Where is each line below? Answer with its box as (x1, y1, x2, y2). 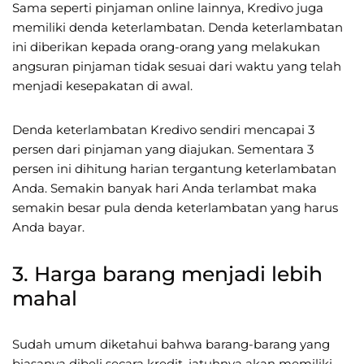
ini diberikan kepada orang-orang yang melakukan (12, 38, 320, 54)
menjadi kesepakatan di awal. (12, 77, 193, 93)
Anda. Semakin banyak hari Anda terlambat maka (12, 180, 317, 196)
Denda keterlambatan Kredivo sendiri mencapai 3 (12, 121, 314, 137)
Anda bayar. (12, 219, 84, 235)
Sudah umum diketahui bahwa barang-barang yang (12, 336, 330, 352)
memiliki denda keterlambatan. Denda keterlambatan (12, 19, 343, 35)
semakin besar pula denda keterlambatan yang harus (12, 199, 338, 215)
